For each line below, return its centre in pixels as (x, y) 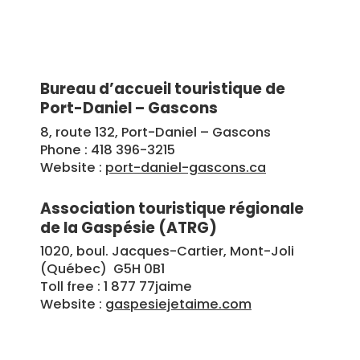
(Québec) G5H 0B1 (102, 269)
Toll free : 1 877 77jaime (116, 287)
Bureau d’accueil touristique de (163, 89)
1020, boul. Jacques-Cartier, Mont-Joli (167, 252)
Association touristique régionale (172, 208)
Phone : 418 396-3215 (108, 149)
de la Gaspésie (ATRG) (129, 227)
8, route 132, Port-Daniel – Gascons (155, 132)
